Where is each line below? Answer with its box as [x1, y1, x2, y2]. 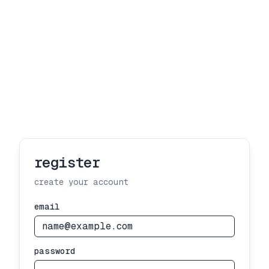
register [34, 154, 100, 171]
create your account [34, 177, 128, 187]
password [34, 246, 75, 256]
